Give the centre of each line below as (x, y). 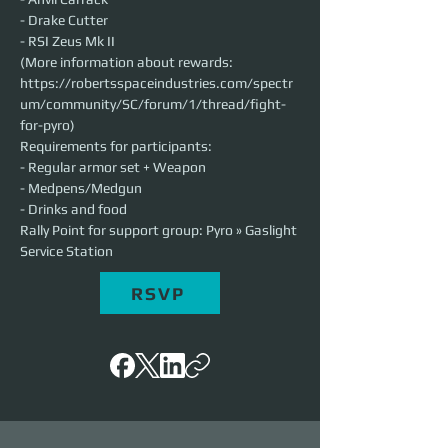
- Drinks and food (73, 209)
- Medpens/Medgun (81, 188)
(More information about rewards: (128, 62)
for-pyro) (47, 125)
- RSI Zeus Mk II (67, 41)
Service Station (66, 251)
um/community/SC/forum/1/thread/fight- (153, 104)
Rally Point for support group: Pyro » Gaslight (160, 230)
